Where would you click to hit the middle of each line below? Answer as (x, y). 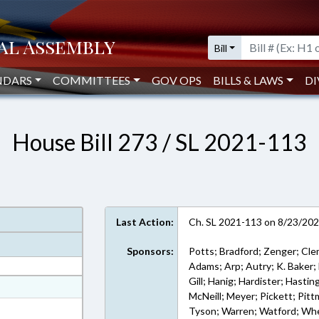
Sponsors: (151, 251)
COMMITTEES (92, 80)
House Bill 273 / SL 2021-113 (159, 142)
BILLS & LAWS (249, 80)
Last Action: (145, 222)
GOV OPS (177, 80)
